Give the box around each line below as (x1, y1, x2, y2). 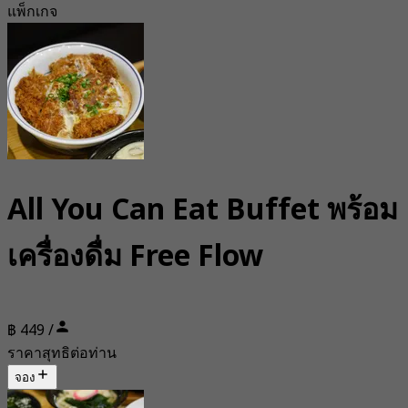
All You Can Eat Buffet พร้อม (7, 188, 398, 232)
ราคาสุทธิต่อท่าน (7, 342, 117, 365)
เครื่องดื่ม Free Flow (7, 234, 263, 279)
